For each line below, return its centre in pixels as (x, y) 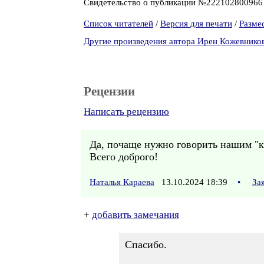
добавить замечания (136, 215)
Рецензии (109, 91)
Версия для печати (196, 24)
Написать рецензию (126, 112)
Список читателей (118, 24)
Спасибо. (146, 245)
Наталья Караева (122, 182)
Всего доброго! (124, 157)
